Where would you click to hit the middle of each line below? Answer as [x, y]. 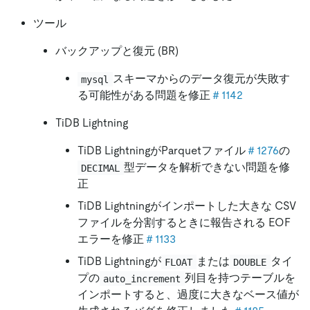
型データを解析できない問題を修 [207, 167]
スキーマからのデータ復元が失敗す [201, 79]
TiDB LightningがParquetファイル [162, 151]
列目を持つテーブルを [240, 278]
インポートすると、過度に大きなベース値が [188, 295]
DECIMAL [101, 168]
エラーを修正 [111, 239]
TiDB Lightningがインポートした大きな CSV [187, 206]
